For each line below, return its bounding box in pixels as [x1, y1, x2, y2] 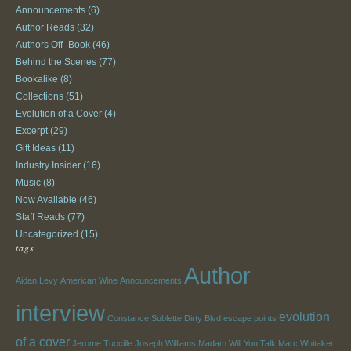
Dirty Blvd [184, 313, 221, 323]
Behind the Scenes [16, 56, 96, 67]
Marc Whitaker [278, 338, 334, 348]
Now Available [16, 194, 77, 205]
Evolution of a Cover [16, 107, 102, 119]
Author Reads [16, 21, 74, 33]
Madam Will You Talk [198, 338, 276, 348]
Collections [16, 90, 63, 102]
